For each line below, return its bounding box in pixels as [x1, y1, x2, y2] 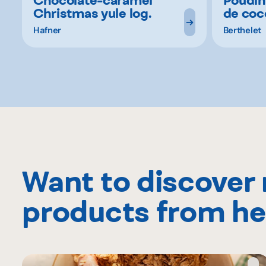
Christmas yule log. [33, 5, 151, 21]
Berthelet [223, 24, 261, 36]
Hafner [33, 24, 62, 36]
